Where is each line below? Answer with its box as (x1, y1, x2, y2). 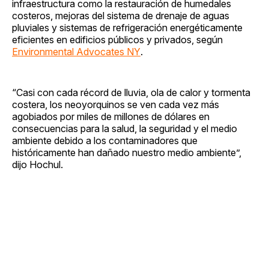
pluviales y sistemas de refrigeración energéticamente (12, 21, 243, 34)
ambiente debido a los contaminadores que (12, 134, 198, 147)
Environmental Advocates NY (12, 45, 141, 58)
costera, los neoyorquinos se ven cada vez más (12, 98, 219, 110)
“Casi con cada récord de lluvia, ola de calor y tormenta (12, 86, 250, 98)
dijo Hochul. (12, 158, 63, 171)
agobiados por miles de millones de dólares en (12, 110, 210, 122)
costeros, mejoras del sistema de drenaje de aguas (12, 9, 229, 22)
